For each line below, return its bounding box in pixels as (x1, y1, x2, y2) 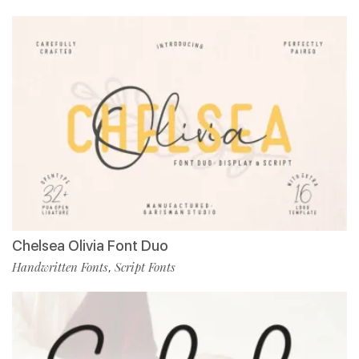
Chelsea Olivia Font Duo (12, 237, 168, 255)
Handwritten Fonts (12, 259, 108, 276)
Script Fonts (115, 259, 175, 276)
